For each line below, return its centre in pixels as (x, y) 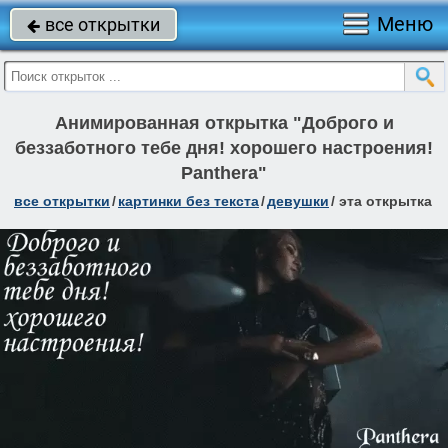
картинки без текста (188, 201)
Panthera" (224, 173)
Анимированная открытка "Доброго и (224, 123)
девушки (298, 201)
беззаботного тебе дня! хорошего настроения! (224, 148)
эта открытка (385, 201)
